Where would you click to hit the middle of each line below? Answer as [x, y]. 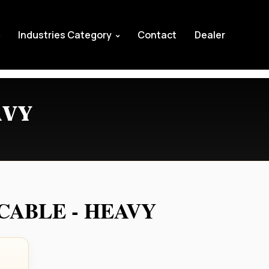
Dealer [210, 35]
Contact [157, 35]
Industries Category [66, 35]
